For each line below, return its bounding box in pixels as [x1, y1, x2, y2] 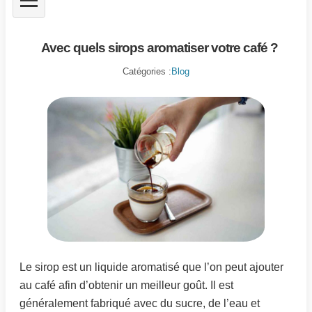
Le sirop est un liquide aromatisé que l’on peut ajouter [19, 260, 283, 273]
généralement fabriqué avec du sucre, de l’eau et [19, 297, 260, 309]
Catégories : [123, 65, 171, 77]
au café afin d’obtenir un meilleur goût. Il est [19, 279, 233, 291]
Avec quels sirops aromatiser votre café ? [40, 40, 278, 55]
